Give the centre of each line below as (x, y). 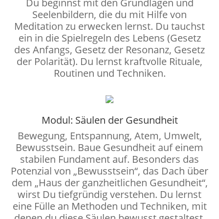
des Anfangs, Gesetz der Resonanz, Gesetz (109, 49)
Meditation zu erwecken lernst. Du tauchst (109, 26)
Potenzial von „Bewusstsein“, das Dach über (109, 171)
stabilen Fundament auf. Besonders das (109, 159)
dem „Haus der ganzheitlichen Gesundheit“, (109, 182)
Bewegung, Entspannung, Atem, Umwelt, (109, 135)
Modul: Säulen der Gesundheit (109, 120)
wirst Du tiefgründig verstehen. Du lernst (109, 194)
